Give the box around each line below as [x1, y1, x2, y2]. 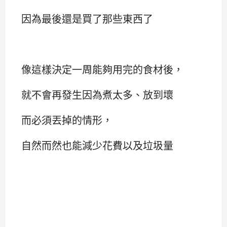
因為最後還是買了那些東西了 [21, 11, 153, 26]
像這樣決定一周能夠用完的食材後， [21, 61, 183, 77]
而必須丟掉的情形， [21, 112, 112, 128]
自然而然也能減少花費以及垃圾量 [21, 138, 173, 153]
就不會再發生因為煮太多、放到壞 [21, 87, 173, 102]
